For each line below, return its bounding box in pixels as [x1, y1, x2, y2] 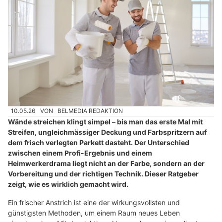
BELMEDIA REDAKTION [57, 107, 123, 115]
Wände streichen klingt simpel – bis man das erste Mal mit [8, 117, 203, 126]
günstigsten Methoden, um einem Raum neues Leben [8, 208, 180, 217]
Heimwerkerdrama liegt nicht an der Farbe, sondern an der [8, 159, 205, 167]
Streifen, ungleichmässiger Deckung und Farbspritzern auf [8, 127, 207, 136]
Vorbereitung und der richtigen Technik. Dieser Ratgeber [8, 169, 199, 178]
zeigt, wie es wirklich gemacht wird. [8, 179, 128, 188]
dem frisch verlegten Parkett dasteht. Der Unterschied [8, 138, 189, 147]
